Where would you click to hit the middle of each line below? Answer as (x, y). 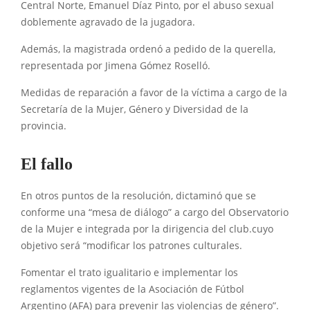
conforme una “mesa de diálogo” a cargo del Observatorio (155, 212)
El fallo (47, 164)
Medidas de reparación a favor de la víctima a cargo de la (154, 93)
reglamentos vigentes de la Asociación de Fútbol (133, 289)
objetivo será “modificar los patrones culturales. (131, 246)
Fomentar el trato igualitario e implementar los (129, 273)
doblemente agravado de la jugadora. (109, 22)
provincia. (44, 126)
